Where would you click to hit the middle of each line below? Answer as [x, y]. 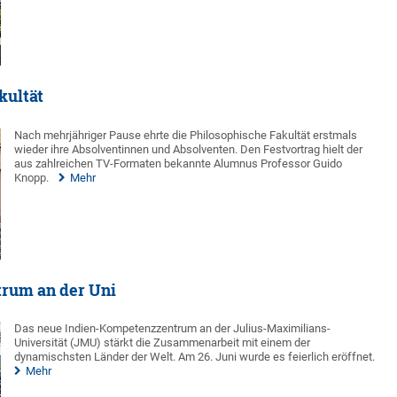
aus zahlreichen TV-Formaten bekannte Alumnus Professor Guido [179, 163]
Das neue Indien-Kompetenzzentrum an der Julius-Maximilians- [173, 329]
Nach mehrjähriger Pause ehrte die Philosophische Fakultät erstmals [186, 135]
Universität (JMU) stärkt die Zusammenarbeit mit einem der [163, 343]
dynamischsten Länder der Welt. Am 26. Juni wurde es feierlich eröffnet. [195, 357]
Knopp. [32, 177]
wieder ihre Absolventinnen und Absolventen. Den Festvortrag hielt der [189, 149]
